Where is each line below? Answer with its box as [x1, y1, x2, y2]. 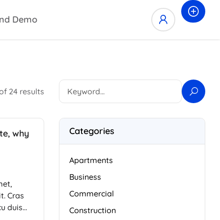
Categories [69, 125, 114, 137]
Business [69, 172, 101, 182]
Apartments [69, 155, 113, 165]
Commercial [69, 189, 114, 198]
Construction [69, 205, 116, 215]
